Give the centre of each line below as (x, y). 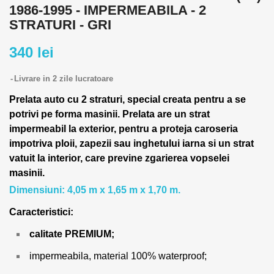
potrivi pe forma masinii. (66, 114)
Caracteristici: (41, 212)
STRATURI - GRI (60, 25)
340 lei (31, 52)
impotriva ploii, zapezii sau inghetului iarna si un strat (131, 143)
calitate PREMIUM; (72, 234)
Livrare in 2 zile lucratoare (64, 79)
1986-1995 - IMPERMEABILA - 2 (108, 10)
